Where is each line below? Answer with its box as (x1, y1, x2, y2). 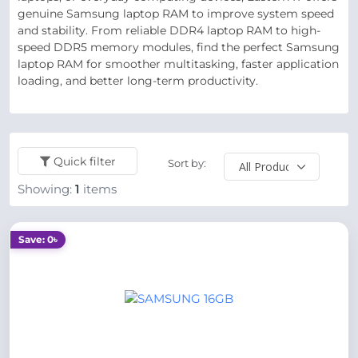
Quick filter (53, 153, 116, 169)
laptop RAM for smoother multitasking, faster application (18, 57, 339, 71)
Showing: (18, 182, 75, 197)
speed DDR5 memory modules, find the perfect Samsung (18, 40, 340, 54)
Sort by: (167, 157, 206, 169)
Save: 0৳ (18, 233, 58, 245)
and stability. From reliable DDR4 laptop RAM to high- (18, 23, 320, 38)
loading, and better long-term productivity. (18, 74, 258, 88)
